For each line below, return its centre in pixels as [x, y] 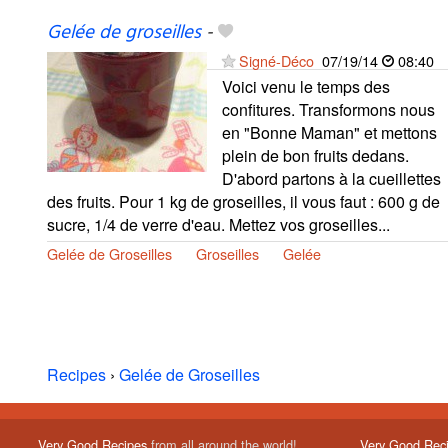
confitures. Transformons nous [328, 110]
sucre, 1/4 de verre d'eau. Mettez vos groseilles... [218, 225]
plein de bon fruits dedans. [315, 156]
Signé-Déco [276, 61]
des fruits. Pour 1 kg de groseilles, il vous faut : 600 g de [243, 202]
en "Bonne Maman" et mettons [329, 133]
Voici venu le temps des [306, 87]
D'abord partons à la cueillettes [331, 179]
